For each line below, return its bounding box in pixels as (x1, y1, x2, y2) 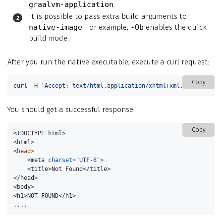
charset (48, 157, 73, 164)
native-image (29, 22, 82, 32)
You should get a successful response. (7, 105, 135, 114)
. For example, (82, 22, 130, 32)
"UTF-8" (76, 157, 101, 164)
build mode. (29, 33, 69, 43)
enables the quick (144, 22, 207, 32)
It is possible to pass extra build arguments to (29, 11, 187, 21)
